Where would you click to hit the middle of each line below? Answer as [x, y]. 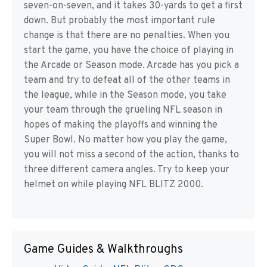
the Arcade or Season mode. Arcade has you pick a [131, 66]
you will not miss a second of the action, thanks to [131, 155]
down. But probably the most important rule [119, 21]
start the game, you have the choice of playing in [129, 51]
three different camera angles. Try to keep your [127, 170]
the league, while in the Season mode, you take [125, 96]
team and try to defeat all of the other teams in [127, 81]
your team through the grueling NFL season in [123, 111]
